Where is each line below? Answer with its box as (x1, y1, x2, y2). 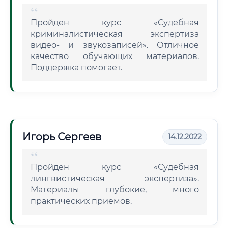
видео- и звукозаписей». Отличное (31, 40, 199, 50)
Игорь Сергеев (22, 131, 101, 143)
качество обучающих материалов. (31, 51, 199, 61)
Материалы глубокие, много (31, 185, 199, 194)
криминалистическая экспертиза (31, 29, 199, 39)
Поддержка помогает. (31, 63, 122, 72)
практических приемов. (31, 196, 132, 206)
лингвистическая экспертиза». (31, 174, 199, 183)
